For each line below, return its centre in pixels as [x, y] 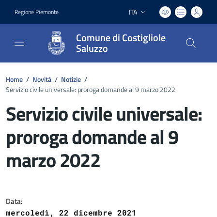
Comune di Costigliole [121, 38]
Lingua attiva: [147, 16]
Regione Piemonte [37, 12]
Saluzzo [92, 48]
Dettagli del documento [84, 185]
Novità [42, 79]
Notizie [71, 79]
